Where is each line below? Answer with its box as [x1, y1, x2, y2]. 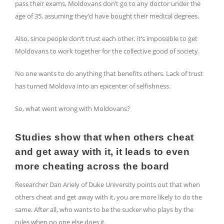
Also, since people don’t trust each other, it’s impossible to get [15, 34, 197, 43]
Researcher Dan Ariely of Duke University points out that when [15, 180, 200, 189]
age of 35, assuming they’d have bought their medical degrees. [15, 11, 199, 21]
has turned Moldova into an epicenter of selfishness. [15, 81, 170, 91]
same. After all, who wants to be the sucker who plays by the [15, 205, 193, 214]
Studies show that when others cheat [15, 132, 194, 143]
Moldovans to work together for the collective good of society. [15, 46, 201, 56]
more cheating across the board [15, 161, 169, 172]
